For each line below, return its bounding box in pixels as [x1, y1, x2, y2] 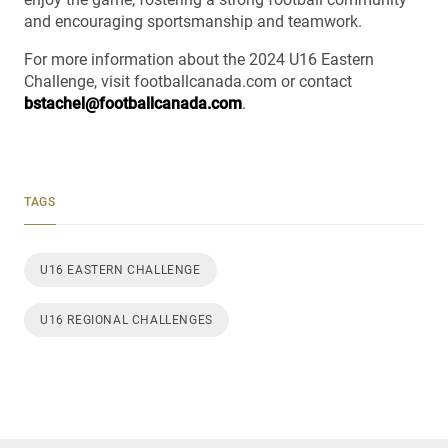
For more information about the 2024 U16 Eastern [24, 49, 374, 69]
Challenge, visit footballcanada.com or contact [24, 71, 352, 91]
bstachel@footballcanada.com [24, 93, 242, 113]
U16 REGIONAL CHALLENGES [40, 312, 213, 327]
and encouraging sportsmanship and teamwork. [24, 11, 362, 31]
